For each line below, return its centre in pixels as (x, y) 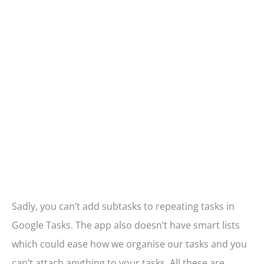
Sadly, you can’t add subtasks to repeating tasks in (123, 207)
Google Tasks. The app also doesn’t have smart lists (126, 225)
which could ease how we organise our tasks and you (129, 244)
